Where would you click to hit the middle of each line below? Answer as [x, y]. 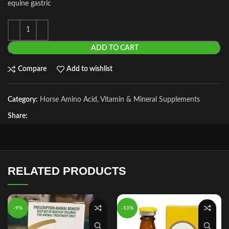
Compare [32, 69]
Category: [23, 99]
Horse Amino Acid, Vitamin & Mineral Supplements [120, 99]
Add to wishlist [90, 69]
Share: [18, 116]
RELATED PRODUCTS [67, 171]
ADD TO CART [114, 48]
